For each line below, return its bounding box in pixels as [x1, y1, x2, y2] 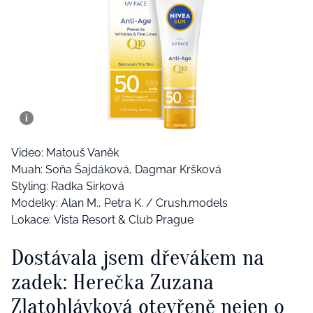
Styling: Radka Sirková [11, 180, 124, 194]
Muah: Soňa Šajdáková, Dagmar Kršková [11, 163, 221, 177]
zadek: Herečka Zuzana [11, 269, 214, 296]
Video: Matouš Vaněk [11, 146, 119, 160]
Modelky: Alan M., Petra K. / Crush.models [11, 196, 228, 210]
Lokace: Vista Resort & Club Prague [11, 213, 194, 227]
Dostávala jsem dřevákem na [11, 245, 264, 271]
